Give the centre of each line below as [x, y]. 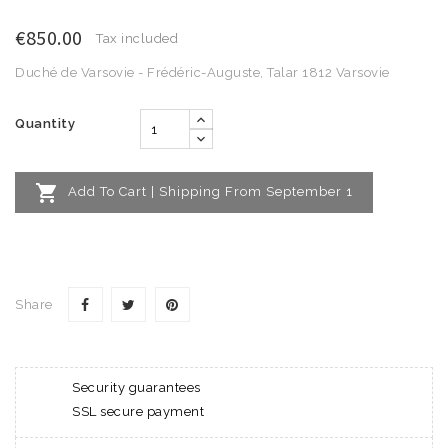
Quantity [45, 123]
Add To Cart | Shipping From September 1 [210, 191]
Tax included [137, 38]
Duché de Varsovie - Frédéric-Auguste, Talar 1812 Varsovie [202, 72]
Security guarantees [136, 387]
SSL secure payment [138, 411]
